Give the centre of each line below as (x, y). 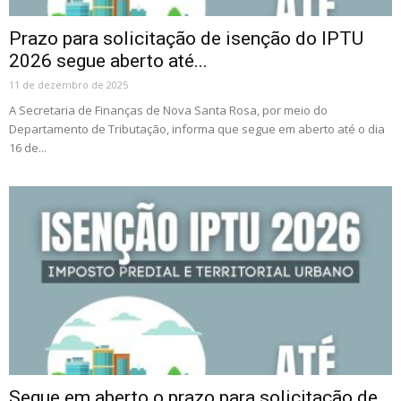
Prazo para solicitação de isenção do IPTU (186, 38)
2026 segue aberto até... (108, 60)
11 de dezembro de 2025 (68, 84)
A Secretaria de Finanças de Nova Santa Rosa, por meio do (168, 110)
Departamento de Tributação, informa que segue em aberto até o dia (197, 128)
